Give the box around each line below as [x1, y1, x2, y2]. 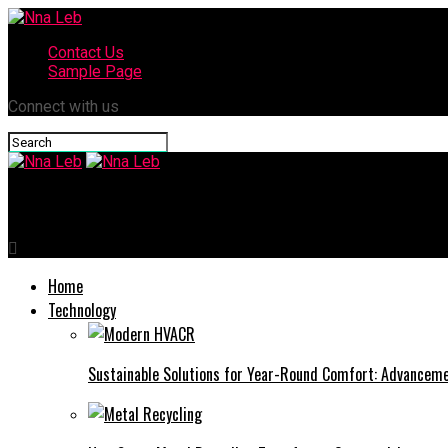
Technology [48, 297, 116, 322]
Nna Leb [8, 190, 98, 219]
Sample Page [48, 62, 142, 81]
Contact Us [48, 43, 124, 62]
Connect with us [8, 97, 119, 116]
